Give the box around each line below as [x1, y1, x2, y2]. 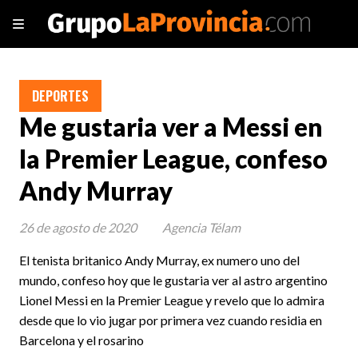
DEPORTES [32, 86, 89, 105]
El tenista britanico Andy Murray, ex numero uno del [19, 252, 300, 268]
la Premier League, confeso [19, 144, 328, 175]
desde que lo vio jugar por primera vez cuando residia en [19, 312, 322, 328]
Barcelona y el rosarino [19, 332, 144, 348]
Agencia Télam [162, 219, 241, 235]
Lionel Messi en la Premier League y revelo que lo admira [19, 292, 324, 308]
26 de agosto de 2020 [19, 219, 137, 235]
